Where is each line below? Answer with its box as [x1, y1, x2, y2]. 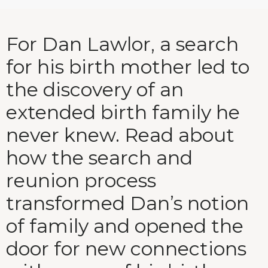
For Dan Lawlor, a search [6, 32, 239, 56]
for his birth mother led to [6, 55, 249, 79]
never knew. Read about [6, 123, 234, 147]
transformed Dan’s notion [6, 191, 249, 215]
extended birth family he [6, 100, 240, 124]
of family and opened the [6, 214, 243, 238]
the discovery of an [6, 78, 184, 102]
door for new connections [6, 237, 246, 261]
